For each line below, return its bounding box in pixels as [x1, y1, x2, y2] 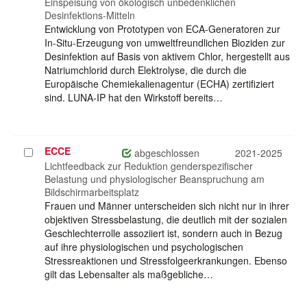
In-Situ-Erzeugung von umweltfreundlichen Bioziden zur [45, 36, 285, 50]
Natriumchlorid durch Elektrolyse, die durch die [45, 63, 247, 77]
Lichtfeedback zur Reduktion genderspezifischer [45, 159, 253, 173]
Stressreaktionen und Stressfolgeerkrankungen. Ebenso [45, 254, 287, 268]
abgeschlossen [132, 146, 199, 160]
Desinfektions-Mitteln [45, 8, 135, 23]
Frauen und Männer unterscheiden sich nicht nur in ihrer [45, 199, 289, 213]
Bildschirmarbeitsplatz [45, 185, 139, 199]
